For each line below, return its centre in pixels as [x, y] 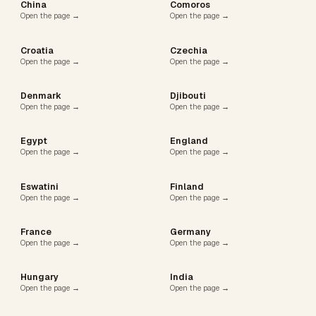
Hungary [40, 278]
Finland [187, 187]
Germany [191, 232]
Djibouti [188, 96]
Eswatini [40, 187]
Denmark [41, 96]
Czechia [189, 50]
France [36, 232]
